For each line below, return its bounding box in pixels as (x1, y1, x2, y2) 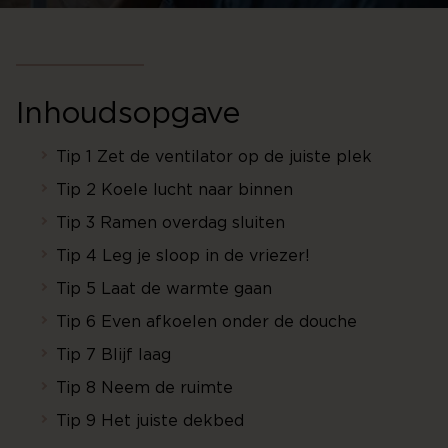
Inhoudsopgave (16, 99, 240, 129)
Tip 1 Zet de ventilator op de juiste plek (56, 149, 372, 165)
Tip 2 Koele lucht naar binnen (56, 182, 293, 198)
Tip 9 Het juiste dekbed (56, 413, 244, 429)
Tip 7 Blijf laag (56, 347, 171, 363)
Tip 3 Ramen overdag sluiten (56, 215, 285, 231)
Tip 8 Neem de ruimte (56, 380, 233, 396)
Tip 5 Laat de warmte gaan (56, 281, 272, 297)
